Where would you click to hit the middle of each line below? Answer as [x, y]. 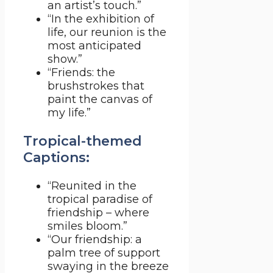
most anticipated [94, 46]
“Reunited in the [92, 186]
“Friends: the [81, 73]
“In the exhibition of [101, 19]
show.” [65, 59]
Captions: [56, 158]
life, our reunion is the [107, 33]
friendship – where [98, 213]
